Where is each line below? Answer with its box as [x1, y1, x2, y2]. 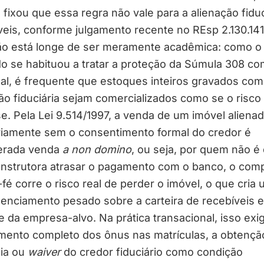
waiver [27, 246, 61, 258]
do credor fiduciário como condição [60, 246, 243, 258]
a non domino [62, 143, 131, 156]
